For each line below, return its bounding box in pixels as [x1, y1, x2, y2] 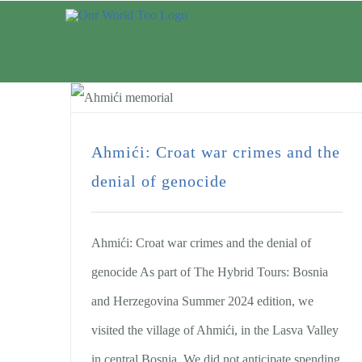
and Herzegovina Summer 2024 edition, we [91, 294, 314, 308]
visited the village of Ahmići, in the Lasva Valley [91, 323, 339, 337]
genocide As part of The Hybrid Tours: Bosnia [91, 265, 328, 279]
